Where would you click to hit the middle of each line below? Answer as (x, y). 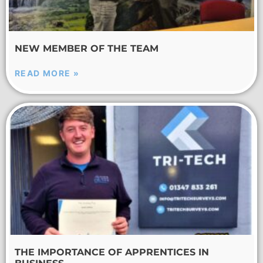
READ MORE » (47, 73)
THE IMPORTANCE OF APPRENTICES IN (112, 252)
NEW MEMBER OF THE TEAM (87, 49)
